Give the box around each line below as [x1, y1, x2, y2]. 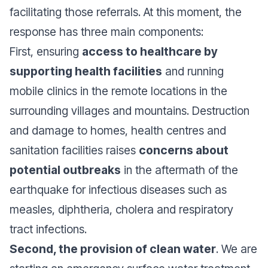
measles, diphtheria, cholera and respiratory [10, 202, 233, 217]
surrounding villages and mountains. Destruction [10, 103, 249, 118]
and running [162, 63, 224, 78]
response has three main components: [10, 24, 203, 39]
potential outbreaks [10, 162, 121, 177]
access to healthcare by [82, 44, 218, 59]
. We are [216, 241, 257, 256]
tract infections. [10, 221, 87, 236]
